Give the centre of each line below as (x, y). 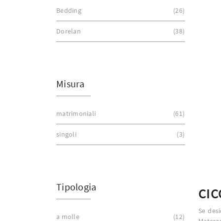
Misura (71, 84)
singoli (66, 134)
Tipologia (76, 187)
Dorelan (69, 31)
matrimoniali (76, 113)
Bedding (69, 10)
